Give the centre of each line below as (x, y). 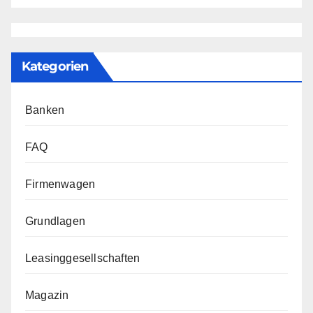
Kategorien (55, 67)
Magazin (47, 296)
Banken (45, 110)
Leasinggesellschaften (83, 259)
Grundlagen (55, 221)
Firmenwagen (60, 184)
